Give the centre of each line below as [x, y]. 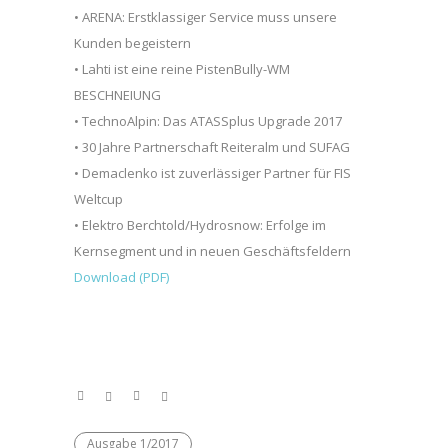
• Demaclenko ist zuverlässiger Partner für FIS [212, 172]
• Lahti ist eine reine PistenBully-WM [182, 68]
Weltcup [98, 198]
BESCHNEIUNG [117, 94]
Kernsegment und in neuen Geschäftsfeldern [212, 250]
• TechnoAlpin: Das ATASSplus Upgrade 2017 [208, 120]
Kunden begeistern [132, 42]
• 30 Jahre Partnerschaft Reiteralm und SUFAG [212, 146]
